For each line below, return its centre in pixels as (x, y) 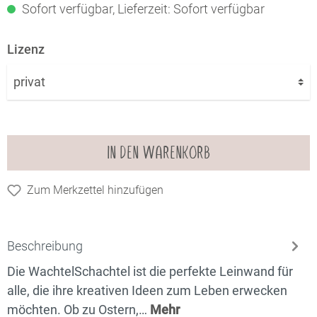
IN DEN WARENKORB (158, 152)
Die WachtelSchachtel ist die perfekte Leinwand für (150, 271)
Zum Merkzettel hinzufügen (95, 190)
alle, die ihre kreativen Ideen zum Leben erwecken (147, 290)
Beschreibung (45, 246)
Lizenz (26, 49)
